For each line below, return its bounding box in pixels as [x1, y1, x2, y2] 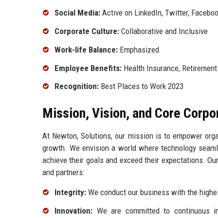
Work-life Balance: [54, 44, 118, 54]
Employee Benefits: [54, 63, 122, 73]
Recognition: [54, 81, 99, 91]
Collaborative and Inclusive [119, 26, 208, 36]
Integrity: [54, 187, 86, 198]
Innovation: [54, 206, 92, 216]
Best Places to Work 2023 [99, 81, 183, 91]
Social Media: [54, 8, 100, 18]
